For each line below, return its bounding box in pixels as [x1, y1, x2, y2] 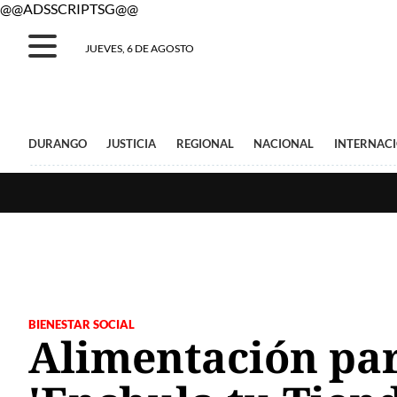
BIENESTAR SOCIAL [28, 317, 135, 331]
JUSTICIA [106, 136, 157, 151]
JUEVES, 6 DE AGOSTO [85, 42, 194, 55]
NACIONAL [253, 136, 315, 151]
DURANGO [28, 136, 87, 151]
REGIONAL [175, 136, 234, 151]
